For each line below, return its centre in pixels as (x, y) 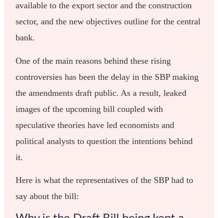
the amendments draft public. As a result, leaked (101, 93)
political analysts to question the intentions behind (104, 141)
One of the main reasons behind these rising (93, 61)
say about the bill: (47, 196)
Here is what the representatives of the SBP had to (105, 180)
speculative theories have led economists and (95, 125)
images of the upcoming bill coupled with (90, 109)
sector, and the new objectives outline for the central (108, 22)
